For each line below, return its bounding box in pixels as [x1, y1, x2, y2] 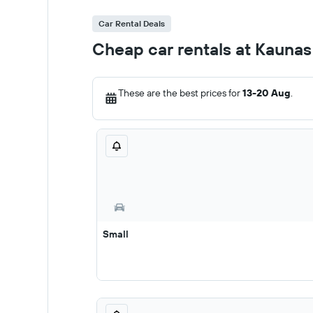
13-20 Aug [242, 87, 291, 99]
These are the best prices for [118, 87, 242, 99]
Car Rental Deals [99, 18, 165, 29]
